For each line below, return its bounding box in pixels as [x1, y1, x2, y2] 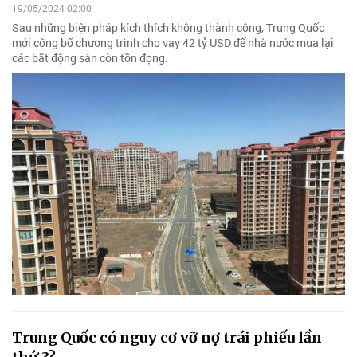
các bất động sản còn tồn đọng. [12, 49, 168, 65]
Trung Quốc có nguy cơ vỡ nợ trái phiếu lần [12, 328, 322, 347]
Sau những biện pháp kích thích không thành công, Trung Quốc [12, 19, 324, 35]
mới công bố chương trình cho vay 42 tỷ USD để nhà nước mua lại [12, 34, 334, 50]
